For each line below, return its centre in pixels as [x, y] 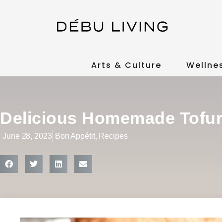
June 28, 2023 [27, 136]
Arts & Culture [126, 65]
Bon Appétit [75, 136]
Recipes [113, 136]
